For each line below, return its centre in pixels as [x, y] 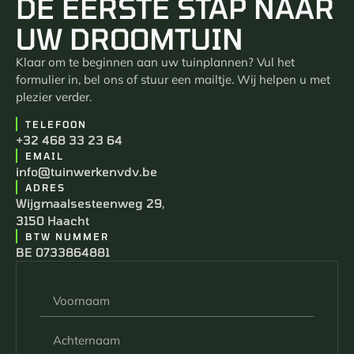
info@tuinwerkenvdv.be [87, 172]
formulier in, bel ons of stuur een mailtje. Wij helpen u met [173, 79]
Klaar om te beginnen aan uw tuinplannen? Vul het [155, 62]
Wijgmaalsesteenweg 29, [90, 203]
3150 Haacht [53, 221]
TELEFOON [56, 124]
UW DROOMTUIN [130, 38]
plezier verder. [54, 97]
